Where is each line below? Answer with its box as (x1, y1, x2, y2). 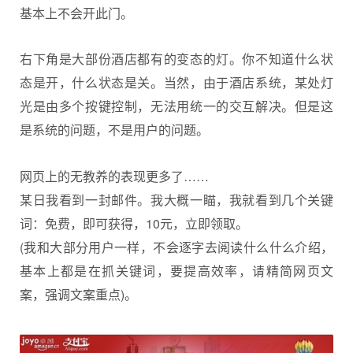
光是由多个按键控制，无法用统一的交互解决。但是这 (20, 97, 333, 116)
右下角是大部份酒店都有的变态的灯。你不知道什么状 (20, 50, 333, 69)
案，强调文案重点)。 (20, 284, 137, 303)
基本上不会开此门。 (20, 3, 133, 22)
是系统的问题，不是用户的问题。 (20, 121, 209, 139)
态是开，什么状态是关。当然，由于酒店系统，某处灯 (20, 73, 333, 92)
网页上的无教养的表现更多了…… (20, 166, 209, 185)
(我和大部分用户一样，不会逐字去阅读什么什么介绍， (20, 237, 333, 256)
